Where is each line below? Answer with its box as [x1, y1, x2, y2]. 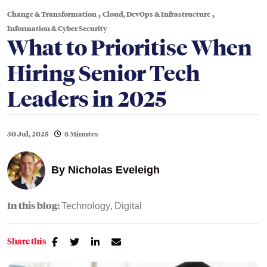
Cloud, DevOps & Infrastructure [103, 10, 210, 19]
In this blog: [7, 200, 60, 212]
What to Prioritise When [7, 35, 252, 61]
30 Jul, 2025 [7, 129, 48, 139]
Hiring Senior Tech [7, 60, 200, 87]
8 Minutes [64, 129, 98, 139]
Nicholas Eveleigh [68, 163, 160, 176]
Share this [7, 236, 46, 247]
